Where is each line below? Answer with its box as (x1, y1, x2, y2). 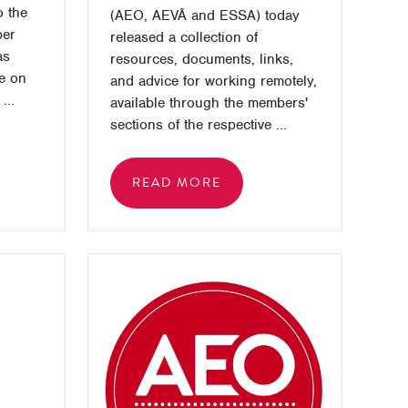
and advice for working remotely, (109, 72, 317, 90)
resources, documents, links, (109, 50, 293, 68)
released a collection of (109, 28, 258, 46)
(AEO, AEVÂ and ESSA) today (109, 6, 300, 25)
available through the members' (109, 94, 308, 112)
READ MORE (131, 173, 221, 192)
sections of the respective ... (109, 116, 287, 134)
